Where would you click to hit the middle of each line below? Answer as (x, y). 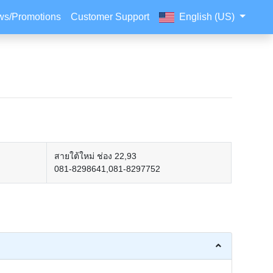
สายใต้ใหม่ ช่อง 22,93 (96, 156)
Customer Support (110, 17)
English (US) (208, 17)
